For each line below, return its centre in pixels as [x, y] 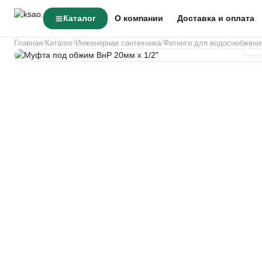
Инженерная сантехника [118, 43]
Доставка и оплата [216, 18]
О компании [139, 18]
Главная [28, 43]
